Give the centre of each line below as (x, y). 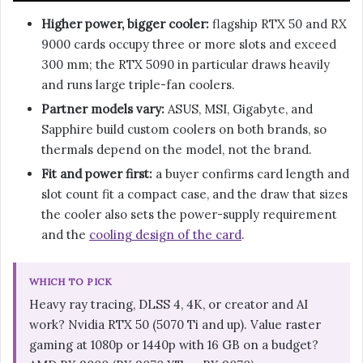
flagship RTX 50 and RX (278, 23)
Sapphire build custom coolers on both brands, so (184, 129)
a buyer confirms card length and (251, 173)
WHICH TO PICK (71, 281)
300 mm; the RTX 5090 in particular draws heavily (186, 64)
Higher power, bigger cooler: (125, 23)
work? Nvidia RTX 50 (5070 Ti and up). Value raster (175, 324)
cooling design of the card (165, 234)
